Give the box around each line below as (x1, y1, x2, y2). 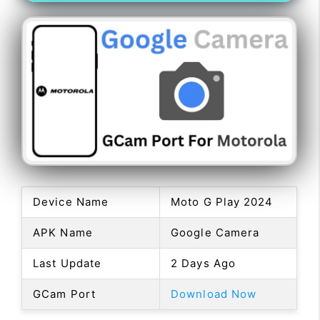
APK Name (33, 225, 93, 239)
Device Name (33, 194, 109, 209)
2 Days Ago (171, 256, 236, 270)
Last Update (33, 256, 102, 270)
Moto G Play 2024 (171, 194, 274, 209)
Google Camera (171, 225, 260, 239)
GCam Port (33, 286, 96, 301)
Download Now (171, 286, 257, 301)
